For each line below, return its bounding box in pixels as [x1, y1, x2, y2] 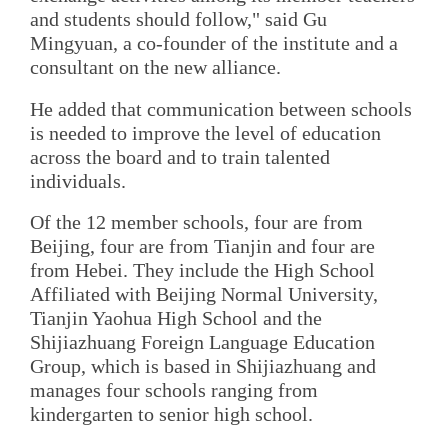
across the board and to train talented [30, 145, 330, 168]
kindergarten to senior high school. [30, 403, 313, 426]
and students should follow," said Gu [30, 8, 327, 31]
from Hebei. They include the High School [30, 259, 375, 282]
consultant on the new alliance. [30, 56, 281, 79]
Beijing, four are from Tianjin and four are [30, 235, 375, 258]
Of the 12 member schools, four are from [30, 211, 363, 234]
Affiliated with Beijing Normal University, [30, 283, 378, 306]
